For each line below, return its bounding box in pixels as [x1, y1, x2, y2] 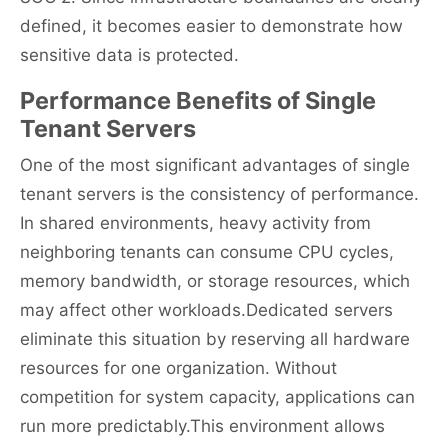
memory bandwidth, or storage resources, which [20, 271, 410, 292]
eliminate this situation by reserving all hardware [20, 329, 410, 350]
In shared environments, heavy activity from [20, 213, 371, 234]
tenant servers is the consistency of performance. [20, 184, 419, 205]
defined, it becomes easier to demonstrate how [20, 16, 403, 37]
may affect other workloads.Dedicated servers [20, 300, 393, 321]
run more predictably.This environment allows [20, 416, 385, 437]
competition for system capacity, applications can [20, 387, 415, 408]
